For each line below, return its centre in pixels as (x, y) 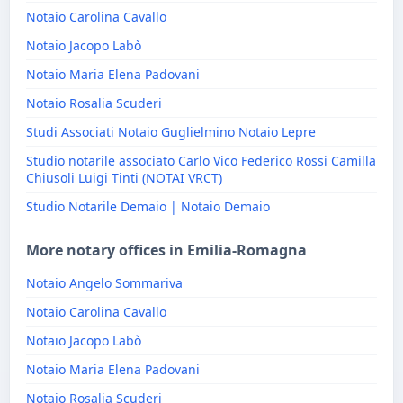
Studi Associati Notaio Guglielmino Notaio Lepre (171, 132)
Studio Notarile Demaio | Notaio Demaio (148, 206)
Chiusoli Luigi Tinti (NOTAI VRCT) (124, 178)
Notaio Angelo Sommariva (104, 283)
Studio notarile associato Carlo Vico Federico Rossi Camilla (201, 161)
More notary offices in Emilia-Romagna (166, 250)
